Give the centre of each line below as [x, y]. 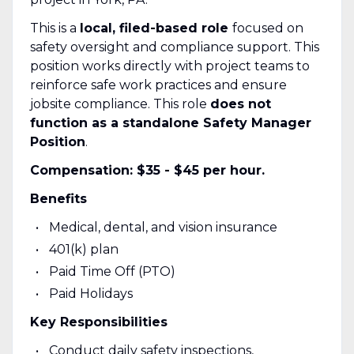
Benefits [58, 198]
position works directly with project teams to [169, 66]
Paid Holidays [90, 293]
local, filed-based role [156, 28]
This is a [55, 28]
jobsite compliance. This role [120, 104]
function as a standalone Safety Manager [170, 122]
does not [240, 104]
